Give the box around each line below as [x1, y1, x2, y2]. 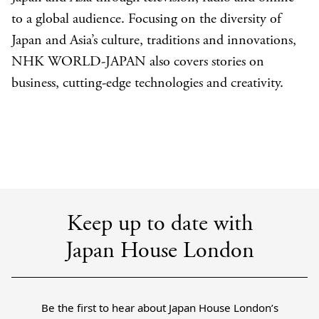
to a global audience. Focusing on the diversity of [11, 12, 281, 27]
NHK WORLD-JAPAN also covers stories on [11, 55, 264, 70]
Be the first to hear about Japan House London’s [41, 300, 278, 315]
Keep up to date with [66, 214, 253, 236]
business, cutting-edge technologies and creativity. [11, 76, 283, 91]
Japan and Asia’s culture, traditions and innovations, [11, 33, 296, 48]
